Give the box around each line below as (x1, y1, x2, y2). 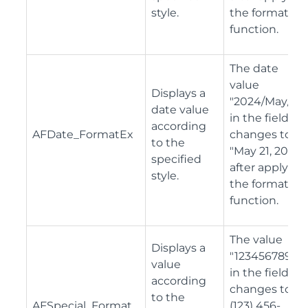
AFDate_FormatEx (32, 127, 133, 141)
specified (151, 152, 201, 166)
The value (230, 232, 283, 246)
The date (230, 61, 278, 75)
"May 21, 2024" (230, 144, 306, 157)
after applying (230, 160, 306, 174)
